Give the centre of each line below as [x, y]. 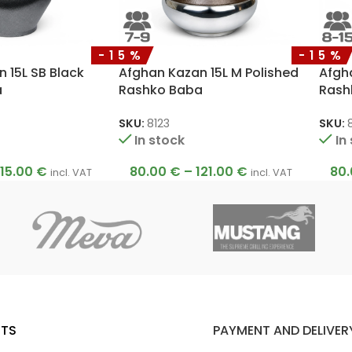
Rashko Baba [160, 90]
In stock [160, 140]
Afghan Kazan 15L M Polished [208, 73]
